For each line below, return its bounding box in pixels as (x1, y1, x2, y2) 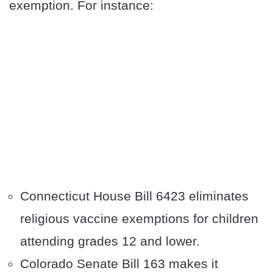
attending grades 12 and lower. (20, 234, 200, 249)
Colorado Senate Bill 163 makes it (20, 257, 218, 271)
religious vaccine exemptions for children (20, 211, 258, 226)
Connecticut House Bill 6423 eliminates (20, 189, 249, 204)
